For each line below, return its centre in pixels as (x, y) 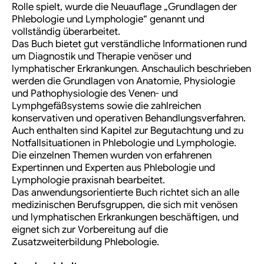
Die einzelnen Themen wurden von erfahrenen (112, 156)
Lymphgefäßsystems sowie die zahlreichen (106, 106)
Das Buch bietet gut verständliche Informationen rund (129, 44)
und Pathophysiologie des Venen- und (95, 94)
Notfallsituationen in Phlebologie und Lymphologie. (124, 143)
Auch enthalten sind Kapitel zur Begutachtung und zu (128, 131)
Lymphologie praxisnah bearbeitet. (88, 180)
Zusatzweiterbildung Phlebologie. (85, 242)
